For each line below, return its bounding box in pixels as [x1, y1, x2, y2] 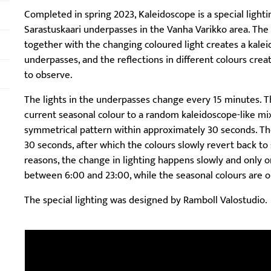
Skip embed [24, 228, 74, 246]
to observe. [24, 67, 73, 84]
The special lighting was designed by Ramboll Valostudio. [24, 192, 267, 209]
